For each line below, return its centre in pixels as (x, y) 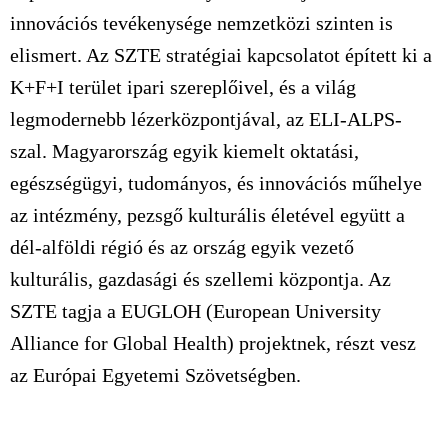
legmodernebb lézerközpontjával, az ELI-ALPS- (206, 119)
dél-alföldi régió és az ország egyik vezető (182, 247)
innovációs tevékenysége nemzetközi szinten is (201, 23)
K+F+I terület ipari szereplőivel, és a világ (183, 87)
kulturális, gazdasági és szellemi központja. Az (200, 279)
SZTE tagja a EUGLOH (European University (195, 311)
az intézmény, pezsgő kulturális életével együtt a (207, 215)
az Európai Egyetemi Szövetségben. (158, 375)
